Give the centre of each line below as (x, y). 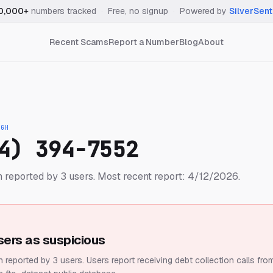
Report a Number (144, 42)
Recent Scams (79, 42)
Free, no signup (138, 11)
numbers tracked (62, 11)
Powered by (203, 11)
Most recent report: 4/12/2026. (168, 176)
